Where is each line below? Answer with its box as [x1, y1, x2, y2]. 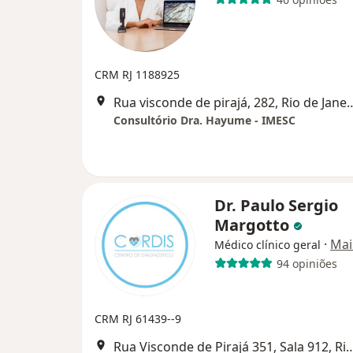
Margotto [214, 214, 293, 236]
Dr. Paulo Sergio [214, 195, 338, 217]
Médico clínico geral [214, 237, 321, 253]
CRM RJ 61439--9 [95, 311, 181, 327]
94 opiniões [276, 255, 337, 271]
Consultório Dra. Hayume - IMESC [113, 113, 295, 128]
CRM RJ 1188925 [95, 67, 180, 83]
